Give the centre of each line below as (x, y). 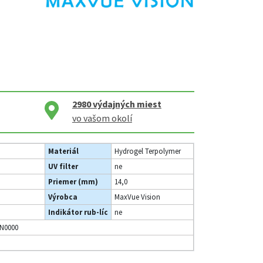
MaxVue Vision (137, 196)
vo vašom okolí (102, 118)
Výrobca (63, 196)
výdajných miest (126, 104)
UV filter (63, 166)
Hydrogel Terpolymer (148, 151)
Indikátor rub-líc (78, 212)
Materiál (63, 151)
